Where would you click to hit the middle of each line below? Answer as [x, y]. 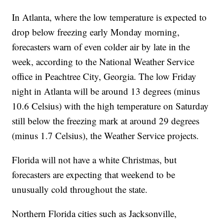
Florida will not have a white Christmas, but [94, 159]
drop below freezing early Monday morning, [96, 32]
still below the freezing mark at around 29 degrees [106, 120]
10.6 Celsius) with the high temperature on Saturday [110, 106]
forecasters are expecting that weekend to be [94, 174]
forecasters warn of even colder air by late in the [101, 46]
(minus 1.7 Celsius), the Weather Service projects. [106, 135]
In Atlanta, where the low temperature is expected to [110, 17]
